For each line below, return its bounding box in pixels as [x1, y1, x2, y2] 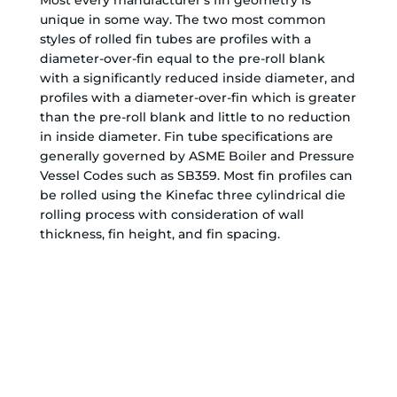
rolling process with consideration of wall [39, 206, 304, 222]
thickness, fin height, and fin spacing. [39, 225, 280, 242]
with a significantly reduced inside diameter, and [39, 69, 355, 86]
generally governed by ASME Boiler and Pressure [39, 147, 354, 164]
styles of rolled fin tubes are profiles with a [39, 30, 311, 47]
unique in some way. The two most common [39, 11, 326, 27]
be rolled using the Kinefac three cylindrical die [39, 186, 346, 203]
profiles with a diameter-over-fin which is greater [39, 89, 356, 105]
